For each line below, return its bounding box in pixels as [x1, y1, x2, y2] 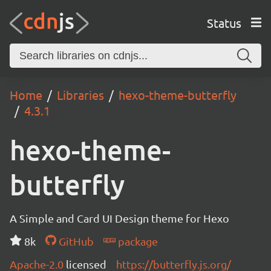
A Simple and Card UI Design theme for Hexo [10, 212, 229, 224]
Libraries [57, 87, 104, 102]
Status [206, 15, 241, 30]
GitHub [56, 235, 94, 247]
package [115, 235, 158, 247]
